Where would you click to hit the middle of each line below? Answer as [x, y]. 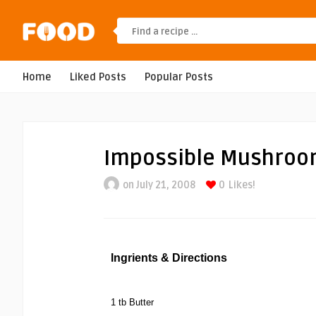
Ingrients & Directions [169, 258]
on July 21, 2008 [159, 185]
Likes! [242, 185]
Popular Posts [179, 77]
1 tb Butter [132, 302]
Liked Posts [98, 77]
